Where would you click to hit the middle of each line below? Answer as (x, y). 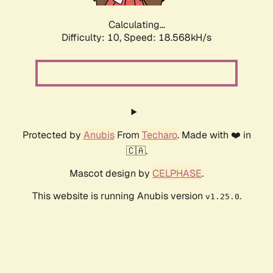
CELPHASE (177, 174)
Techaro (159, 135)
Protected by (53, 135)
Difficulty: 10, (93, 38)
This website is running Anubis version (119, 196)
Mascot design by (111, 174)
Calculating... (136, 25)
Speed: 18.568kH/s (168, 38)
